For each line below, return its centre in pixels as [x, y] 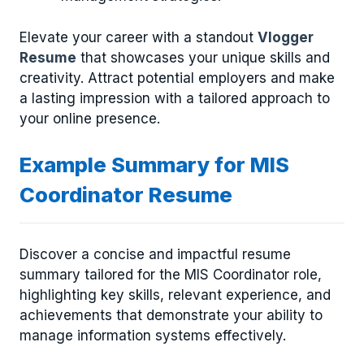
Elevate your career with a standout [139, 37]
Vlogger [286, 37]
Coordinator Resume [126, 195]
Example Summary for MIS [154, 165]
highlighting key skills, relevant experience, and [175, 295]
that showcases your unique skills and [203, 57]
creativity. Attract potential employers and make [177, 78]
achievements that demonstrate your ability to [171, 315]
